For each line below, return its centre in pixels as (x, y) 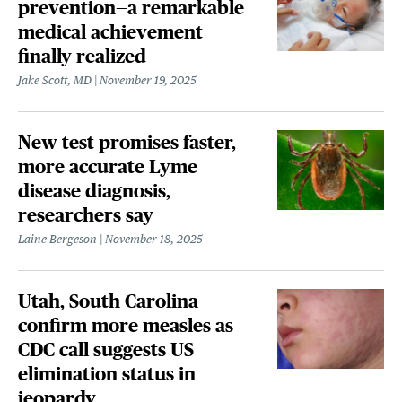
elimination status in (107, 374)
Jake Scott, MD (55, 81)
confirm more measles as (126, 326)
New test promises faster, (127, 143)
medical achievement (111, 32)
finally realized (83, 57)
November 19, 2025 (149, 81)
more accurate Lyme (108, 167)
